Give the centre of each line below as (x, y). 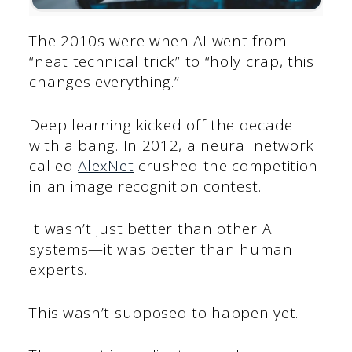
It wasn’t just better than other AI (152, 229)
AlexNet (106, 165)
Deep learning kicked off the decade (161, 125)
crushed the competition (226, 165)
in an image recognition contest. (145, 186)
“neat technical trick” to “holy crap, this (172, 62)
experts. (59, 270)
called (54, 165)
